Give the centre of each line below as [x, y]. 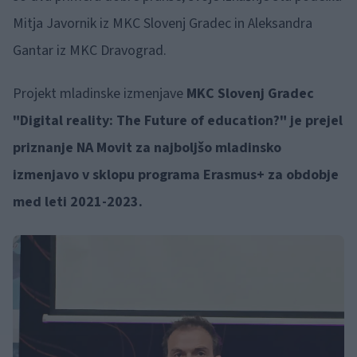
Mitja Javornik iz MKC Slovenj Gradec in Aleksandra [163, 23]
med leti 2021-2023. [78, 202]
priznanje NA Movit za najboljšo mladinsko [147, 147]
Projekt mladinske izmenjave [98, 93]
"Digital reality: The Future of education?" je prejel [178, 120]
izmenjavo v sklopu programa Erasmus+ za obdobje [176, 175]
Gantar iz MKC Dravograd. [90, 50]
